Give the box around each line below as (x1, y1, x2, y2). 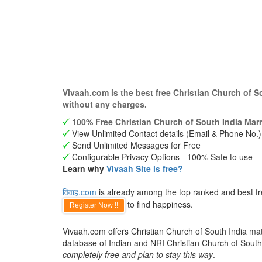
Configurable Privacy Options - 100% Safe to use (70, 151, 253, 163)
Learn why (63, 163, 106, 174)
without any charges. (63, 98, 147, 110)
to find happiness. (125, 198, 193, 210)
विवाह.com (63, 186, 96, 198)
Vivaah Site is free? (106, 163, 183, 174)
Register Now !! (70, 201, 118, 209)
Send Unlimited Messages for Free (70, 139, 201, 151)
